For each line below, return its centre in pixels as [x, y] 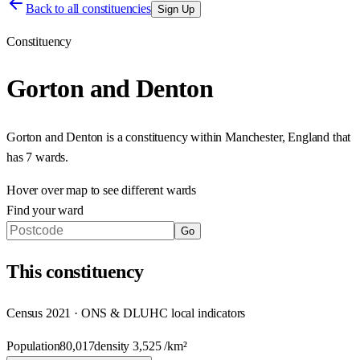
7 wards [46, 157]
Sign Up [176, 9]
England [309, 137]
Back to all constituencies [88, 8]
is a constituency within [163, 137]
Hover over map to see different [86, 190]
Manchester [254, 137]
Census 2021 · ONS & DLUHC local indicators [126, 313]
